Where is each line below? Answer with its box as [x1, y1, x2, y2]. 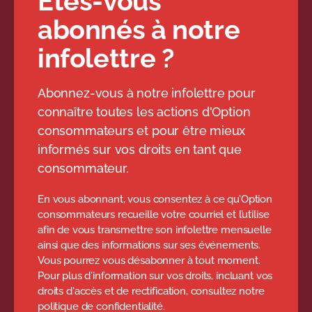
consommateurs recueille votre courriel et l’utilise [38, 208, 270, 221]
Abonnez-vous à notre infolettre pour [38, 85, 256, 100]
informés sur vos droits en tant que [38, 141, 242, 157]
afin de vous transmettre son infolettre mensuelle [38, 223, 272, 236]
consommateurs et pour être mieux [38, 123, 246, 138]
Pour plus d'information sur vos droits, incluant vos [38, 269, 273, 282]
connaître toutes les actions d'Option [38, 104, 251, 119]
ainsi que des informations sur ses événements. [38, 238, 261, 251]
